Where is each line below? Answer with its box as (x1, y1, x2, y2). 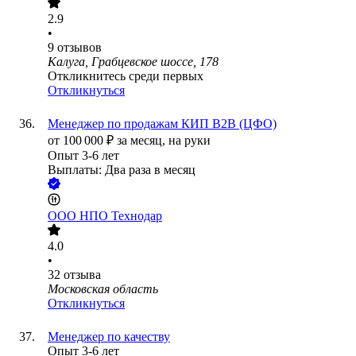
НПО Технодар (79, 209, 162, 223)
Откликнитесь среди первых (48, 69, 203, 83)
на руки (168, 133, 211, 148)
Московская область (48, 282, 158, 296)
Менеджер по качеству (48, 330, 170, 344)
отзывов (57, 41, 102, 55)
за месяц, (117, 133, 168, 148)
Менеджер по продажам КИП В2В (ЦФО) (48, 117, 277, 131)
